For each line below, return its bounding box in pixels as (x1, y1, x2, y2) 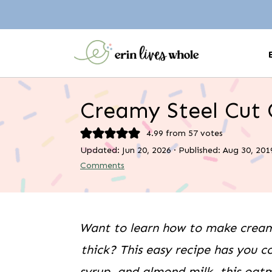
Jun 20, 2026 (122, 144, 171, 155)
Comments (80, 160, 124, 171)
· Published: (171, 144, 223, 155)
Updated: (80, 144, 122, 155)
